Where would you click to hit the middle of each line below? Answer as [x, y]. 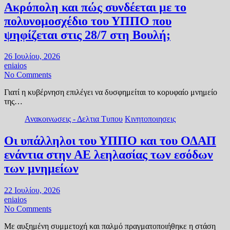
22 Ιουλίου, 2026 [32, 190]
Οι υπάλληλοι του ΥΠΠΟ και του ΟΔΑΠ [110, 141]
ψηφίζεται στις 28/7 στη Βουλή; [87, 35]
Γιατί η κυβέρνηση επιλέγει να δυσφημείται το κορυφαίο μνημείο [111, 92]
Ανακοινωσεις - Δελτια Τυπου [74, 119]
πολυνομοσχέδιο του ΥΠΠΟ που [88, 21]
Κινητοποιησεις [150, 119]
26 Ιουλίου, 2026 [32, 56]
